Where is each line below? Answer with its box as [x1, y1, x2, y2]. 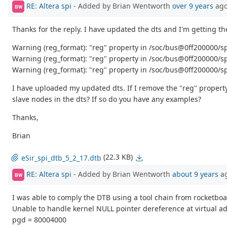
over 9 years [172, 1, 213, 11]
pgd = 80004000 [12, 215, 66, 225]
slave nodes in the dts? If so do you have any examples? [12, 94, 201, 104]
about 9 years [172, 169, 218, 179]
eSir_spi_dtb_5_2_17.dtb [21, 153, 101, 163]
